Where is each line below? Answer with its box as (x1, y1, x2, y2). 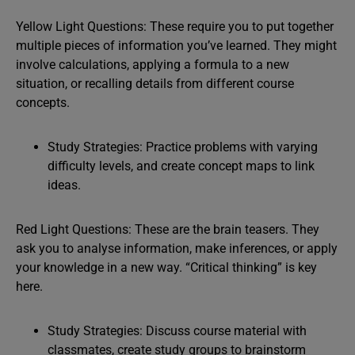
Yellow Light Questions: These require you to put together (16, 19, 334, 34)
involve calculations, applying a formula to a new (16, 57, 289, 72)
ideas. (48, 177, 81, 193)
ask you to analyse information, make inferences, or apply (16, 241, 338, 256)
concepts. (16, 95, 70, 110)
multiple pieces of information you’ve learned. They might (16, 38, 337, 53)
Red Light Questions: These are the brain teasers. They (16, 222, 319, 237)
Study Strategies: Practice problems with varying (48, 139, 318, 155)
